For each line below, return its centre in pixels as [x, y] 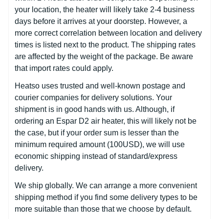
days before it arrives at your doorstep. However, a [101, 21]
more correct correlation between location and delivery [108, 33]
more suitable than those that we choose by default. [103, 209]
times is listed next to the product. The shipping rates [105, 44]
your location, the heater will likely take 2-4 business [105, 9]
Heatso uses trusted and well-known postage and [100, 86]
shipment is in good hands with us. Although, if [95, 109]
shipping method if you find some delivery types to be [106, 197]
